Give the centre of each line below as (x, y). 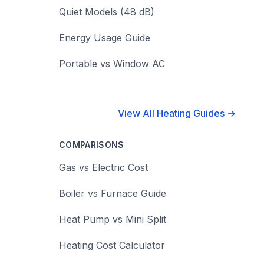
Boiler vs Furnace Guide (113, 193)
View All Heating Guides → (177, 113)
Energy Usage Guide (105, 38)
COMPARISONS (92, 145)
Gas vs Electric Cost (103, 167)
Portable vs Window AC (112, 64)
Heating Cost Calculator (112, 245)
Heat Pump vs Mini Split (113, 219)
